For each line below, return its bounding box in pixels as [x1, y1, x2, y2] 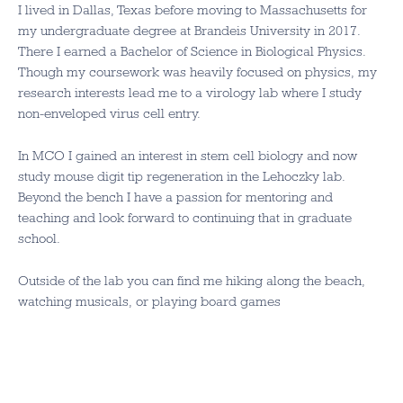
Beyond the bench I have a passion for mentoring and [18, 190, 333, 204]
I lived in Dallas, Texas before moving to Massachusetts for [18, 3, 367, 17]
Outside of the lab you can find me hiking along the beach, [18, 273, 365, 288]
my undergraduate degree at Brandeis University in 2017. [18, 23, 361, 38]
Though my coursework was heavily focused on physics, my [18, 65, 377, 79]
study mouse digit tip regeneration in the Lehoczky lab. [18, 169, 345, 184]
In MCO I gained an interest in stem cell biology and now [18, 148, 357, 163]
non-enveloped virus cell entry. [18, 106, 201, 121]
